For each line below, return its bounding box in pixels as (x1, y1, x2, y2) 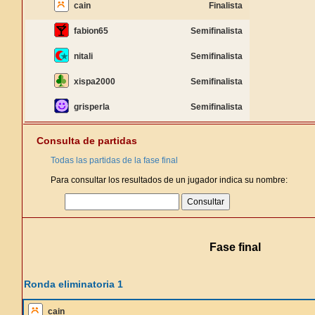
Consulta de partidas (37, 135, 137, 146)
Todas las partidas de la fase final (51, 155, 178, 165)
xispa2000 (74, 77, 115, 86)
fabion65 (74, 26, 108, 36)
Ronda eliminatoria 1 (24, 278, 123, 290)
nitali (74, 51, 93, 61)
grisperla (74, 102, 110, 112)
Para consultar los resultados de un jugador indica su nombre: (51, 175, 288, 185)
